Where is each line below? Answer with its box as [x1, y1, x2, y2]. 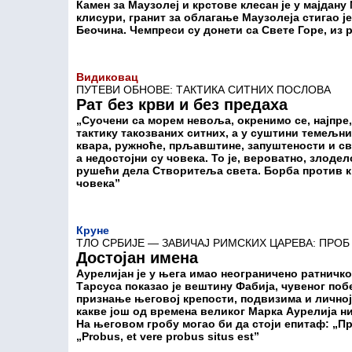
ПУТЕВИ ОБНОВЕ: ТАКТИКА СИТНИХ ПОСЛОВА [76, 83, 331, 96]
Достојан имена [76, 249, 198, 266]
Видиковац [76, 71, 138, 83]
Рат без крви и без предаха [76, 96, 288, 113]
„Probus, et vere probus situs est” [76, 330, 259, 343]
